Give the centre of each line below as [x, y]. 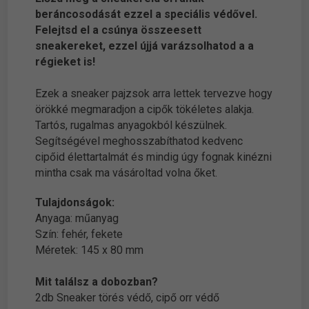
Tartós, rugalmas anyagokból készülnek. [131, 126]
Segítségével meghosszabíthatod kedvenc [139, 141]
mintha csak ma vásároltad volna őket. [127, 173]
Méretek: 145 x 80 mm [90, 250]
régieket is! [66, 62]
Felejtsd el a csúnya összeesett [119, 30]
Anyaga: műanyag [77, 219]
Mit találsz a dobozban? [97, 282]
